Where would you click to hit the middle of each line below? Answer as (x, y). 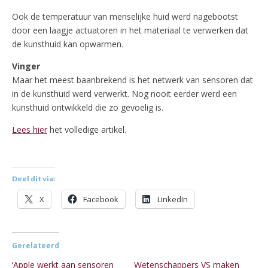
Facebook (101, 200)
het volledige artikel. (87, 130)
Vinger (26, 66)
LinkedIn (173, 200)
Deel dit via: (33, 179)
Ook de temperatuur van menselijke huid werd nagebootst (125, 17)
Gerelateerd (36, 246)
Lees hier (30, 130)
